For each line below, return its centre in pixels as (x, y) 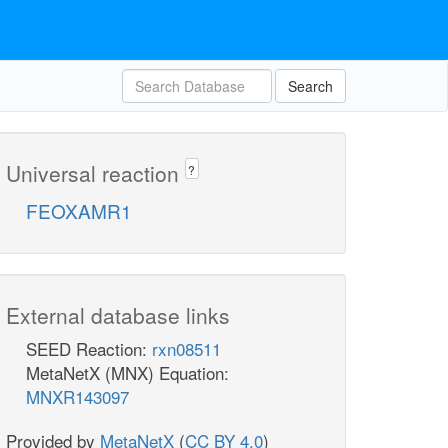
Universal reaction (95, 173)
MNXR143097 (77, 397)
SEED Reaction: (89, 349)
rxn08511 (186, 349)
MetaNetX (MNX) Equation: (127, 373)
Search (310, 86)
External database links (118, 315)
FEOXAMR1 (79, 211)
